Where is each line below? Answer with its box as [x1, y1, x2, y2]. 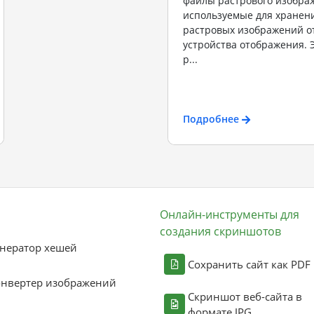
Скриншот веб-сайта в [188, 289, 302, 304]
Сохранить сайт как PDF [188, 257, 310, 272]
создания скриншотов [160, 224, 281, 240]
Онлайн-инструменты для [160, 207, 299, 223]
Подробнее [183, 111, 239, 125]
